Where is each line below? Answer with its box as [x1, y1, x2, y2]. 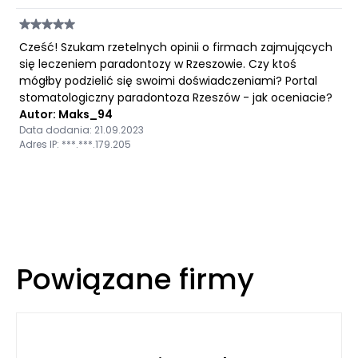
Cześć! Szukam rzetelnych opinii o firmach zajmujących [19, 39, 332, 55]
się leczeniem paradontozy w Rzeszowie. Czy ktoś [19, 56, 296, 72]
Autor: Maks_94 [19, 106, 113, 122]
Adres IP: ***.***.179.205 [19, 137, 131, 151]
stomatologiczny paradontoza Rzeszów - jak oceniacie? [19, 89, 332, 105]
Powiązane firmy [16, 259, 254, 300]
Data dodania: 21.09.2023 [19, 123, 144, 137]
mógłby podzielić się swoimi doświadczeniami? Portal [19, 73, 317, 89]
